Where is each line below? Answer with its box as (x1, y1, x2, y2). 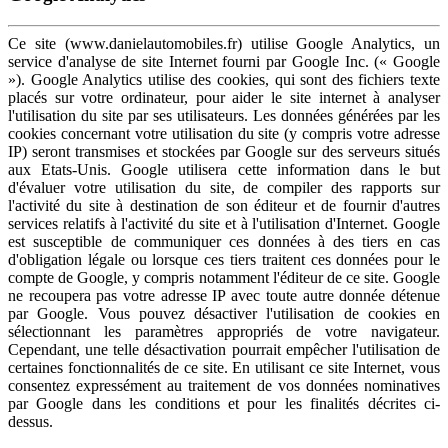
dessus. (8, 412, 53, 430)
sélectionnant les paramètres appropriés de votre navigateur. (8, 322, 440, 340)
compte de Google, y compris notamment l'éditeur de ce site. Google (8, 268, 440, 286)
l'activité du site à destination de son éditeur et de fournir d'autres (8, 196, 440, 214)
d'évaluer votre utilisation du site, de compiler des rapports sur (8, 178, 440, 196)
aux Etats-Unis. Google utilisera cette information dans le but (8, 160, 440, 178)
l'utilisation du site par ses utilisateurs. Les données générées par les (8, 106, 440, 124)
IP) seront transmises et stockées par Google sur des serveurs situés (8, 142, 440, 160)
